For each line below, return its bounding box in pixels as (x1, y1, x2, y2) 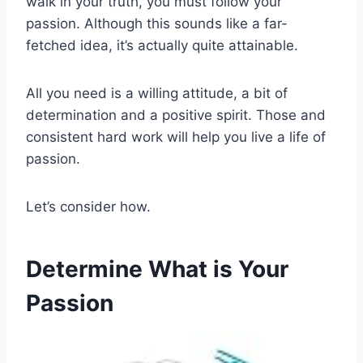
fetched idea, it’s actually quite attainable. (26, 37, 298, 54)
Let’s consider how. (26, 199, 151, 216)
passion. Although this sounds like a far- (26, 15, 288, 32)
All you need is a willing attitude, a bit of (26, 85, 288, 102)
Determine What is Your (26, 255, 288, 284)
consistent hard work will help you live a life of (26, 129, 326, 146)
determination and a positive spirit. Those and (26, 107, 326, 124)
